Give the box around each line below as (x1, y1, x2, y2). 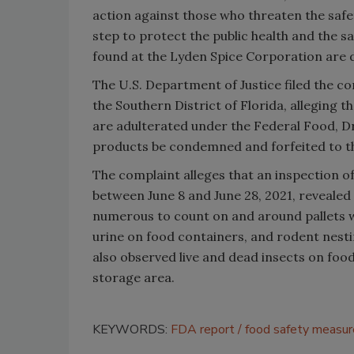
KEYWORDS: (92, 320, 171, 338)
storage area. (92, 269, 175, 285)
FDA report (171, 320, 235, 338)
